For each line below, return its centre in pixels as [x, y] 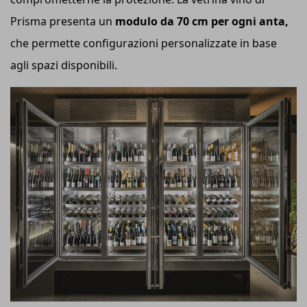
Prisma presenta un [63, 21]
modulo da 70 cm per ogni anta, [202, 21]
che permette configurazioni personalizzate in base [144, 43]
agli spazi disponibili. [65, 65]
